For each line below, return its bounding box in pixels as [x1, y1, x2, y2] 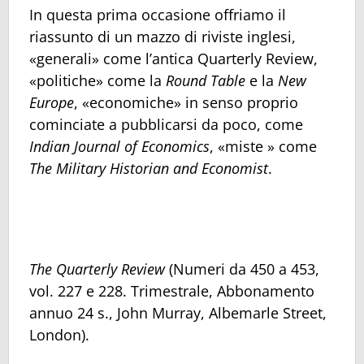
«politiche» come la [29, 70, 166, 90]
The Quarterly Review [29, 259, 169, 279]
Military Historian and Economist [56, 158, 268, 178]
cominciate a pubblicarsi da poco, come [29, 114, 303, 134]
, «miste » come [210, 136, 317, 156]
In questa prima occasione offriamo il [29, 4, 286, 24]
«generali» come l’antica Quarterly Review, [29, 48, 318, 68]
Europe [29, 92, 74, 112]
